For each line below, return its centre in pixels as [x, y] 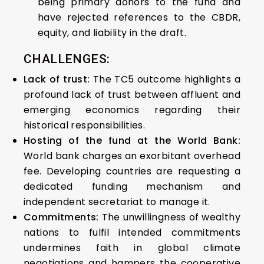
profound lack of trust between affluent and [132, 95]
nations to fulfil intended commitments [132, 232]
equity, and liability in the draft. [112, 33]
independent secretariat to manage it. [117, 202]
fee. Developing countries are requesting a [132, 171]
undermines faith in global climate [132, 248]
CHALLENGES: [67, 59]
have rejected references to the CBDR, [139, 17]
